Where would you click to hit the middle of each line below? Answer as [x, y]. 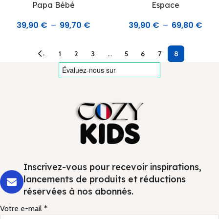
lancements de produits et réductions [105, 179]
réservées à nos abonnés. [78, 191]
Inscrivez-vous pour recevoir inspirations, [112, 167]
